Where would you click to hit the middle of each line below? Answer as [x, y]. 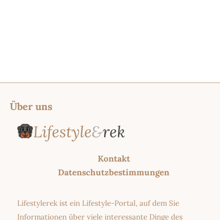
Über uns [31, 106]
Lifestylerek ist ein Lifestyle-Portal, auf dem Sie [98, 203]
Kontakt [114, 159]
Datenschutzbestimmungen [114, 173]
